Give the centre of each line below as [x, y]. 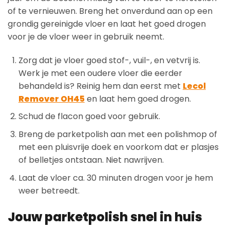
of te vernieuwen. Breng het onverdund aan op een [110, 11]
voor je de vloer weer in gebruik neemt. [86, 36]
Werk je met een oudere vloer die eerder [100, 73]
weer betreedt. [49, 190]
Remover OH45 [51, 99]
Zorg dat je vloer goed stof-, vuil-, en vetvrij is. [109, 60]
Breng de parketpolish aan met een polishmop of [118, 134]
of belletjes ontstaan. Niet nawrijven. [91, 160]
